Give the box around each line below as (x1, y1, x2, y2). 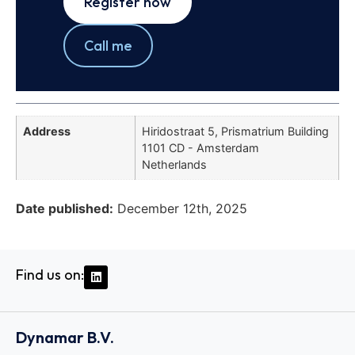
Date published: (16, 200, 113, 216)
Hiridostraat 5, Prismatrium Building (142, 124, 329, 139)
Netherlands (142, 158, 207, 172)
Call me (84, 36, 132, 55)
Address (23, 124, 71, 139)
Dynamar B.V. (16, 327, 114, 348)
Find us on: (16, 265, 84, 284)
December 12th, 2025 (117, 200, 247, 216)
